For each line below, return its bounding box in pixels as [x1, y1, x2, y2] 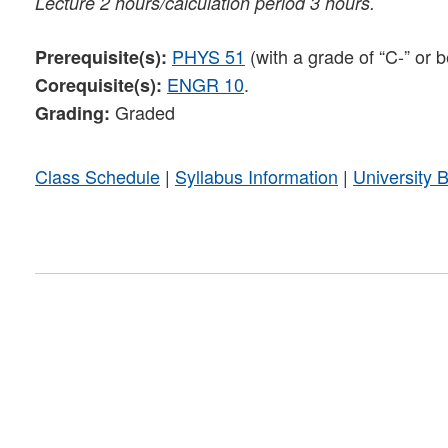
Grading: [35, 99, 110, 126]
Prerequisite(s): [35, 43, 167, 70]
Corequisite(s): [35, 71, 162, 98]
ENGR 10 [167, 70, 244, 97]
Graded [110, 98, 175, 125]
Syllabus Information [175, 162, 338, 189]
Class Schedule [35, 162, 160, 189]
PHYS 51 [172, 42, 245, 69]
